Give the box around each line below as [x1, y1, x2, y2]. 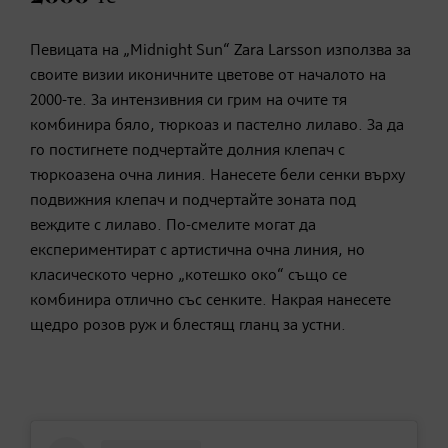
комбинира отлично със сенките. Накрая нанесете [30, 293, 391, 310]
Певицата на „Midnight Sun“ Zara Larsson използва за [30, 43, 411, 60]
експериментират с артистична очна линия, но [30, 243, 365, 260]
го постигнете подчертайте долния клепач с [30, 143, 345, 160]
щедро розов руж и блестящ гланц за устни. [30, 318, 346, 335]
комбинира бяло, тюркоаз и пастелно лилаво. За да [30, 118, 404, 135]
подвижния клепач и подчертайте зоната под [30, 193, 356, 210]
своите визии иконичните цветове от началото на [30, 68, 386, 85]
